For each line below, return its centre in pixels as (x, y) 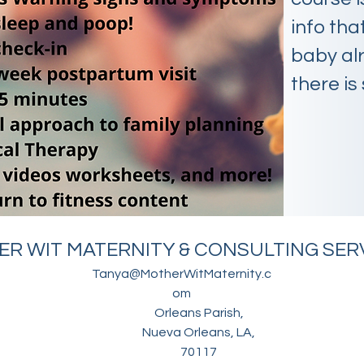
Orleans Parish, (199, 313)
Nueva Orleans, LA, (199, 332)
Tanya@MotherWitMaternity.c (182, 274)
